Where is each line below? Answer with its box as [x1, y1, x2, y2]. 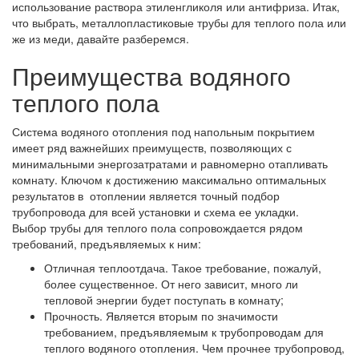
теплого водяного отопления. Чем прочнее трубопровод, [44, 340, 345, 356]
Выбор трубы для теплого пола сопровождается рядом [12, 220, 303, 236]
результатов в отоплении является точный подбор [12, 188, 280, 204]
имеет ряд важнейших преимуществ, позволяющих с [12, 139, 292, 155]
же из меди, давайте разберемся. [12, 30, 189, 46]
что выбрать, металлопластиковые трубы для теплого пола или [12, 14, 346, 30]
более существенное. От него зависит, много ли [44, 276, 298, 292]
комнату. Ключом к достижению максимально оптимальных [12, 171, 326, 188]
